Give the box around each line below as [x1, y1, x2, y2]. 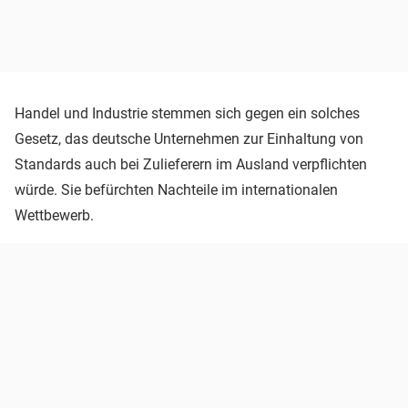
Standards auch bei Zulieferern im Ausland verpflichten [15, 155, 367, 173]
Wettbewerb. [15, 206, 94, 224]
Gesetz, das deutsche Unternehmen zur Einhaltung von [15, 129, 363, 148]
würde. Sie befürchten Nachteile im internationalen [15, 180, 338, 199]
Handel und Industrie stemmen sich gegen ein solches [15, 104, 360, 122]
